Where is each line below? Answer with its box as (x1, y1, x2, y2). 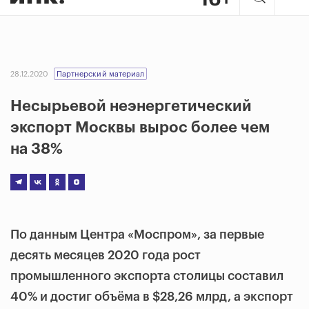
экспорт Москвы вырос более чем (10, 120, 270, 135)
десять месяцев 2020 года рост (10, 249, 201, 261)
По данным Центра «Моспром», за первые (10, 228, 264, 241)
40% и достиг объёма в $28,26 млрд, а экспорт (10, 290, 293, 303)
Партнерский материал (57, 70, 144, 78)
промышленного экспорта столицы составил (10, 270, 283, 282)
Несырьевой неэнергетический (10, 99, 252, 114)
